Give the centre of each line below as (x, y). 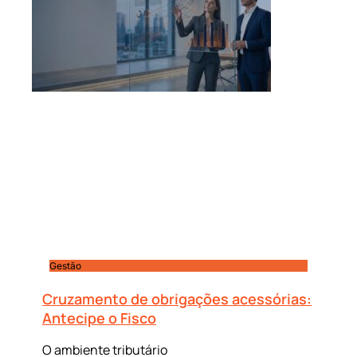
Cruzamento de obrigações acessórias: (177, 299)
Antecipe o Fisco (99, 318)
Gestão (65, 266)
